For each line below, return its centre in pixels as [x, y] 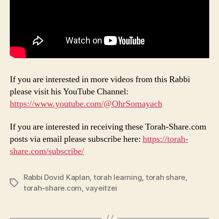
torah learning [118, 177]
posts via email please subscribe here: [76, 139]
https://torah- [165, 139]
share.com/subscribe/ [47, 152]
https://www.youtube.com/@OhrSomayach [86, 104]
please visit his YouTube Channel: [69, 91]
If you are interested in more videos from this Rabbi [100, 79]
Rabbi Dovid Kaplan [57, 177]
